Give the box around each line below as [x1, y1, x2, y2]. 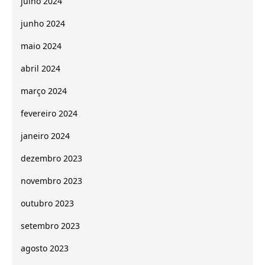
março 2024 [21, 85, 67, 97]
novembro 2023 [21, 175, 82, 187]
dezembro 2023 [21, 153, 82, 164]
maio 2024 [21, 40, 62, 52]
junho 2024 [21, 18, 65, 30]
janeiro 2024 [21, 130, 70, 142]
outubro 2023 [21, 198, 74, 209]
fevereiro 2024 [21, 108, 77, 119]
